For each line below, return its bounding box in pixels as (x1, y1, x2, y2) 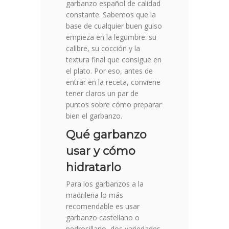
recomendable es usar (66, 201, 140, 212)
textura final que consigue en (66, 55, 162, 65)
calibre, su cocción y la (66, 43, 140, 54)
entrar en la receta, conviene (66, 77, 161, 87)
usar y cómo (66, 144, 135, 158)
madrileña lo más (66, 190, 123, 200)
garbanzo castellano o (66, 213, 140, 223)
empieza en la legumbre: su (66, 32, 156, 42)
